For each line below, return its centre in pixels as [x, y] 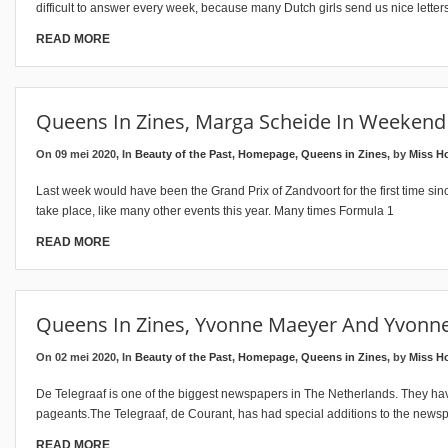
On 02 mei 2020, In [85, 357]
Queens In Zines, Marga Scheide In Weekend [241, 121]
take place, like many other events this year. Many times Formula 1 [215, 211]
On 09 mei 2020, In [85, 154]
